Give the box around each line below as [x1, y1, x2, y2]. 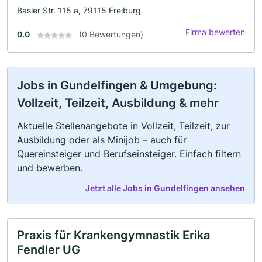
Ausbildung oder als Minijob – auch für [17, 133, 187, 146]
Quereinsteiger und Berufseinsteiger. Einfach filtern [17, 147, 241, 160]
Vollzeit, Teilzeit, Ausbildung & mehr [17, 95, 219, 110]
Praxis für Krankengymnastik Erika [17, 227, 210, 242]
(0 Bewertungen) [79, 29, 143, 39]
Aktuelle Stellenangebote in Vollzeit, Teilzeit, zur [17, 119, 230, 132]
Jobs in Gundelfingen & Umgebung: [17, 78, 217, 92]
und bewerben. [17, 161, 82, 174]
